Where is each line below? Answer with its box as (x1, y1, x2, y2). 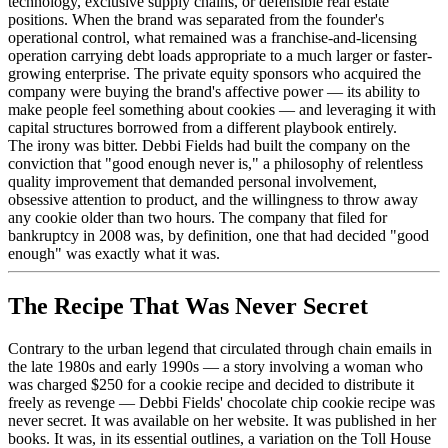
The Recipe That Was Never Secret (8, 293, 368, 320)
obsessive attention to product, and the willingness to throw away (8, 191, 418, 209)
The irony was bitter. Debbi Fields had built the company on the (8, 137, 410, 155)
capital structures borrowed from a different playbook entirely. (8, 119, 397, 137)
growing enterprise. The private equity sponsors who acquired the (8, 65, 421, 83)
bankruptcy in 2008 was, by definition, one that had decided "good (8, 227, 429, 245)
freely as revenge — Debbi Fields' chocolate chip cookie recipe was (8, 394, 435, 412)
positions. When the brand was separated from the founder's (8, 11, 384, 29)
